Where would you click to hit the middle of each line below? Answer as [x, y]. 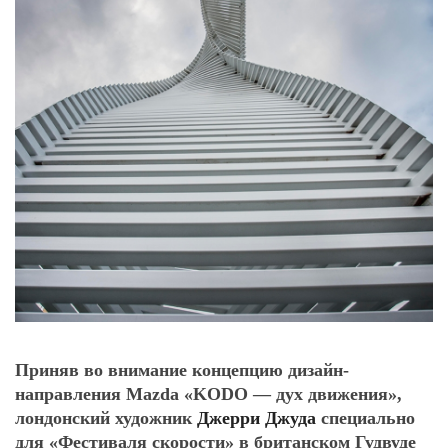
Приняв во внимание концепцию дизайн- [182, 370]
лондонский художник [106, 418]
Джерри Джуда [256, 418]
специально [365, 418]
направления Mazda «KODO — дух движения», [208, 394]
